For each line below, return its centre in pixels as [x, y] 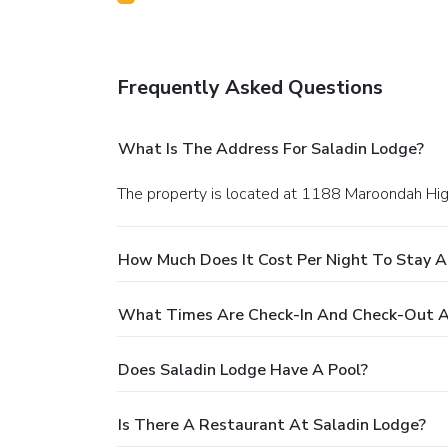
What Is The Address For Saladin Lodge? [271, 149]
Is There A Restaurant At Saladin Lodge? [272, 425]
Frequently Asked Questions [250, 88]
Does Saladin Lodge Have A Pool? [243, 370]
